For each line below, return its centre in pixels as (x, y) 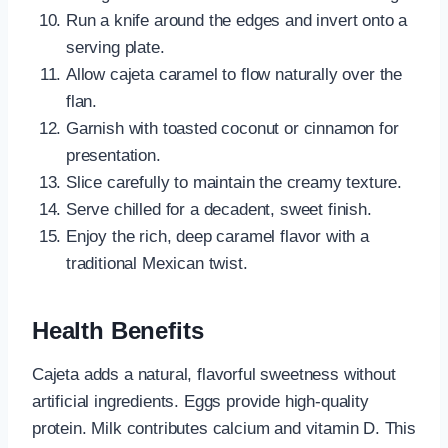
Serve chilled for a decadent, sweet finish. (219, 210)
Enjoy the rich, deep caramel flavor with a (217, 237)
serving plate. (115, 48)
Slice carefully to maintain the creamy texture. (234, 183)
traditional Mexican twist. (157, 264)
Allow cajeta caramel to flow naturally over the (234, 75)
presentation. (113, 156)
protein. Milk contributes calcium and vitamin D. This (224, 429)
